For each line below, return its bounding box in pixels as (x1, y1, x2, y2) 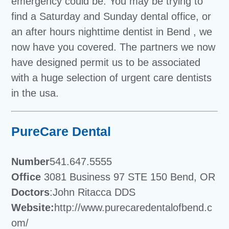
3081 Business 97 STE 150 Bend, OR (41, 171, 216, 182)
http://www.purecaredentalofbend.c (54, 201, 213, 213)
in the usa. (11, 87, 59, 99)
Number (11, 155, 50, 167)
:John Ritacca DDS (50, 186, 136, 198)
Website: (11, 201, 55, 213)
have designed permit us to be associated (11, 56, 201, 68)
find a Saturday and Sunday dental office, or (11, 10, 212, 22)
